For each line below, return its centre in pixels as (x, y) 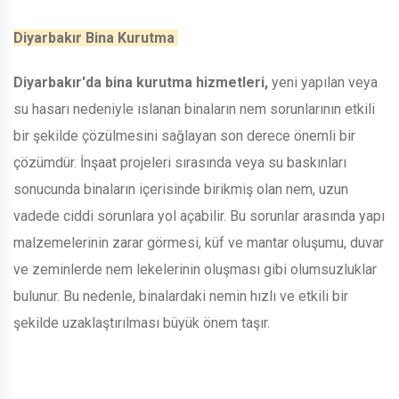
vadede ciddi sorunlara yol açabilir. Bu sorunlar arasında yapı (199, 216)
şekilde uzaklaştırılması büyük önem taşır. (143, 322)
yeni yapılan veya (323, 82)
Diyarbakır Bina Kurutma (96, 37)
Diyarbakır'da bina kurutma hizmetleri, (141, 82)
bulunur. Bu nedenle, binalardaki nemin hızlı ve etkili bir (181, 296)
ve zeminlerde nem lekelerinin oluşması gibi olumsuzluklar (195, 269)
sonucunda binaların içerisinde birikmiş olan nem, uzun (181, 189)
